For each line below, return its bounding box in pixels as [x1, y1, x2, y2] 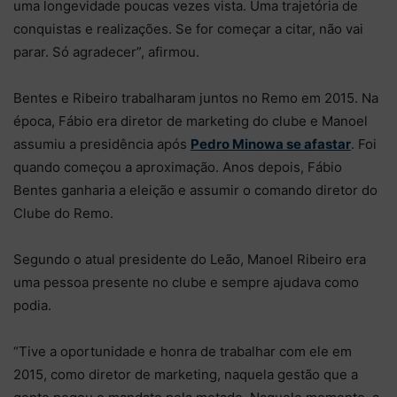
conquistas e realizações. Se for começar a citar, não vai [13, 19, 363, 37]
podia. [13, 296, 51, 314]
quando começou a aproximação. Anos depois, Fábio [13, 158, 342, 175]
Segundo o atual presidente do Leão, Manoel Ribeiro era [13, 250, 366, 268]
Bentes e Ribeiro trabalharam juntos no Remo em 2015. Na [13, 89, 378, 106]
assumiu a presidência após [13, 135, 191, 152]
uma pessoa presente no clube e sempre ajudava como [13, 273, 359, 291]
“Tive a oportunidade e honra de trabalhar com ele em [13, 342, 352, 360]
